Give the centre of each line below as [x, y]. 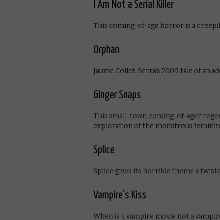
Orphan [106, 50]
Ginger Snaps [117, 95]
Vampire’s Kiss [120, 195]
